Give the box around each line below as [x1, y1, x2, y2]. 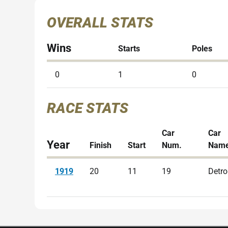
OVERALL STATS [47, 14, 153, 31]
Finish [90, 140, 111, 150]
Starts [118, 44, 140, 53]
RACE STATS [47, 100, 128, 117]
